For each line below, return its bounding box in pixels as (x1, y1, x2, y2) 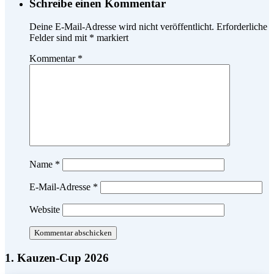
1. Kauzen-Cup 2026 (5, 251, 109, 265)
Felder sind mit (29, 32, 89, 43)
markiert (94, 32, 128, 43)
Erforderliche (217, 21, 267, 32)
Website (29, 204, 60, 215)
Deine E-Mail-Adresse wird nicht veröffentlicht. (29, 21, 214, 32)
